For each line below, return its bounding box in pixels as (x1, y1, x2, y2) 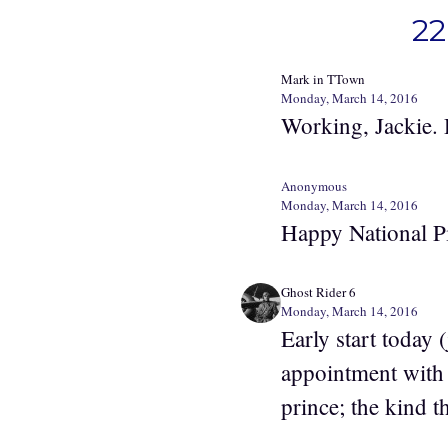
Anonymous (281, 176, 347, 195)
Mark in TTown (281, 70, 365, 89)
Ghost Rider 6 (281, 283, 356, 302)
